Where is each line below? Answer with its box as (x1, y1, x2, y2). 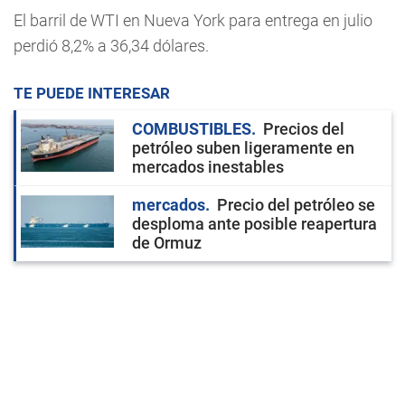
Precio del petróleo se (217, 194, 375, 214)
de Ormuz (132, 232, 202, 252)
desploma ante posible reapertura (132, 213, 377, 233)
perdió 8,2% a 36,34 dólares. (14, 35, 209, 55)
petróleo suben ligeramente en (132, 137, 354, 157)
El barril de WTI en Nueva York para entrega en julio (14, 10, 372, 30)
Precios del (263, 118, 344, 138)
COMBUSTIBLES (132, 118, 251, 138)
